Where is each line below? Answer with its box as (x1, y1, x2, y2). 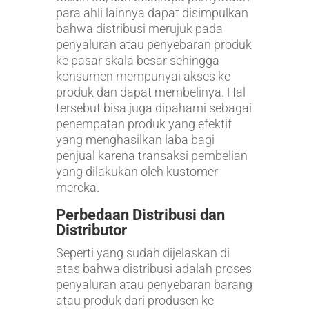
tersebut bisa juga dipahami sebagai (55, 101, 252, 116)
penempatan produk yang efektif (55, 117, 232, 132)
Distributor (55, 221, 127, 239)
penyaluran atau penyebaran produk (55, 37, 252, 52)
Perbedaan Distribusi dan (55, 206, 225, 224)
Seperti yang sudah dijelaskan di (55, 246, 230, 261)
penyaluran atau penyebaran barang (55, 277, 252, 292)
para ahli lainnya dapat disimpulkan (55, 6, 248, 21)
